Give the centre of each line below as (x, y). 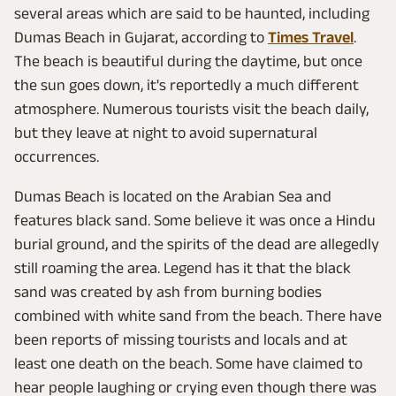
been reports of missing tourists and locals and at (181, 339)
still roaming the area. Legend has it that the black (183, 267)
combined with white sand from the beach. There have (198, 315)
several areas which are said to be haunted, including (192, 13)
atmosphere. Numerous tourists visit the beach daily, (191, 108)
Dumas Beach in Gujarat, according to (141, 37)
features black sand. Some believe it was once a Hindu (195, 220)
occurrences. (57, 156)
